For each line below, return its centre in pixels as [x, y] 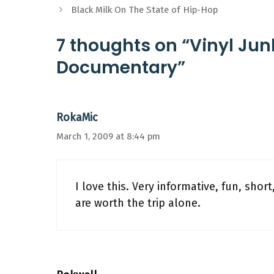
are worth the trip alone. [138, 203]
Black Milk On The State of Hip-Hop [145, 10]
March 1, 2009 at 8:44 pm [108, 136]
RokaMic [77, 117]
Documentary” [121, 68]
